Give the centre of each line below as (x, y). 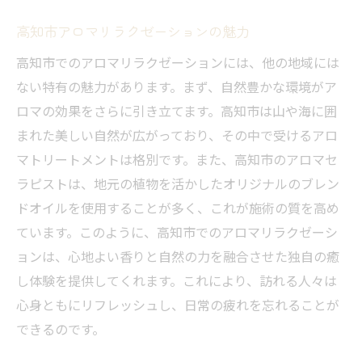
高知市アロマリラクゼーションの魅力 (133, 32)
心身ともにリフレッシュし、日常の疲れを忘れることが (178, 305)
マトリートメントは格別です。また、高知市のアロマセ (177, 160)
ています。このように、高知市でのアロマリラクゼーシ (177, 232)
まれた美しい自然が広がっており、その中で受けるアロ (177, 135)
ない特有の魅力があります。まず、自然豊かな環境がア (177, 87)
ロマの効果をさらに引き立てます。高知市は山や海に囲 (177, 111)
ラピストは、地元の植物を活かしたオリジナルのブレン (178, 184)
